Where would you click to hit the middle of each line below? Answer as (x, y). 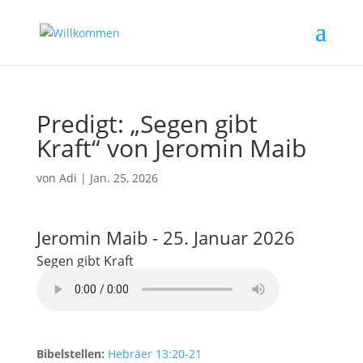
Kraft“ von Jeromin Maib (171, 148)
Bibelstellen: (70, 354)
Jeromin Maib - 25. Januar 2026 (165, 237)
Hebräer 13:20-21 (154, 354)
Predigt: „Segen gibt (147, 124)
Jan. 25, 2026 (124, 178)
